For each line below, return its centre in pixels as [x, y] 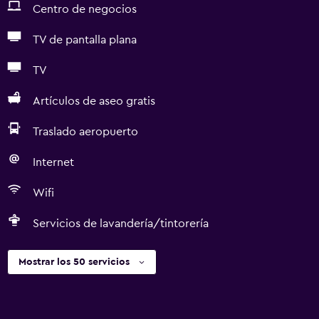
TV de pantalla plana [85, 40]
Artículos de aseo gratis [94, 101]
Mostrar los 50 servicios [74, 262]
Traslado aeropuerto [85, 132]
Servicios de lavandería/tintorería [121, 224]
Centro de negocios [85, 9]
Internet [53, 162]
